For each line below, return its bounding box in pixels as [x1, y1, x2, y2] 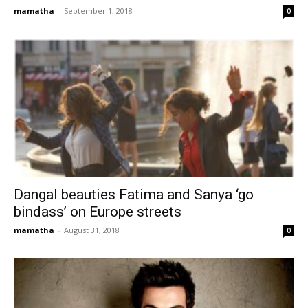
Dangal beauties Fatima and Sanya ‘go [14, 186, 254, 203]
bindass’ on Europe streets [14, 203, 181, 220]
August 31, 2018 [64, 224, 120, 235]
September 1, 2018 [64, 5, 133, 16]
